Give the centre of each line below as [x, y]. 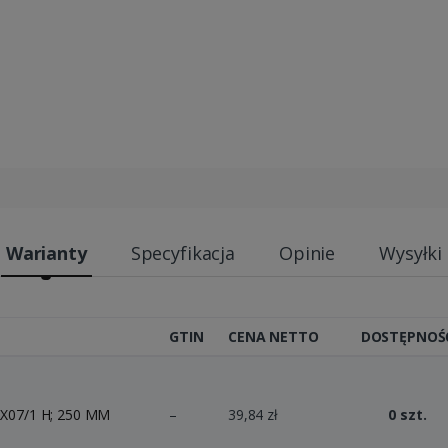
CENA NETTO [273, 336]
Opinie [307, 252]
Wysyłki [411, 252]
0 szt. [407, 414]
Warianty [46, 252]
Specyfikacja [182, 252]
